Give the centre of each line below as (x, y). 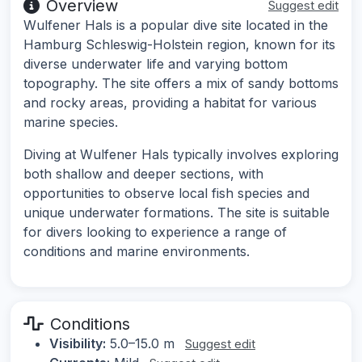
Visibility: (78, 344)
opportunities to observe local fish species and (166, 194)
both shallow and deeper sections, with (143, 174)
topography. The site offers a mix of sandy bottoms (181, 84)
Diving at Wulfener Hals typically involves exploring (181, 155)
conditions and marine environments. (137, 252)
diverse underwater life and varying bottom (156, 64)
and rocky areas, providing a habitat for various (170, 103)
